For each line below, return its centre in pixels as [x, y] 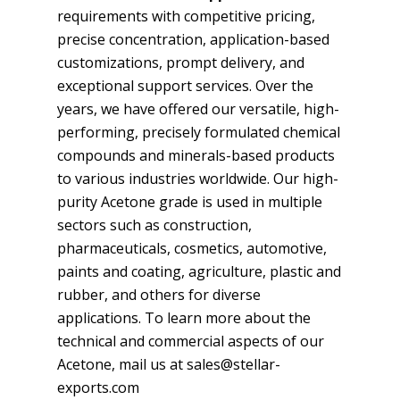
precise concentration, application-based [193, 39]
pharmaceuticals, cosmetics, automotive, [192, 248]
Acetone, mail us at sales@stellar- [169, 364]
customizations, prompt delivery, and [181, 62]
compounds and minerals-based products [196, 155]
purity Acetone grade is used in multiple [190, 202]
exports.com [98, 387]
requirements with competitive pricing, [186, 16]
